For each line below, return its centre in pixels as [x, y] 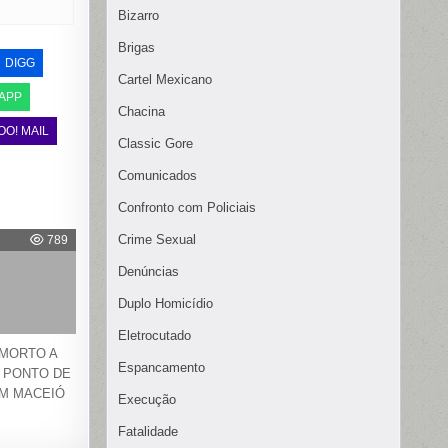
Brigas [136, 48]
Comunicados [157, 176]
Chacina [141, 112]
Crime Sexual [157, 240]
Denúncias [148, 272]
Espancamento [161, 368]
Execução [147, 400]
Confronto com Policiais [187, 208]
